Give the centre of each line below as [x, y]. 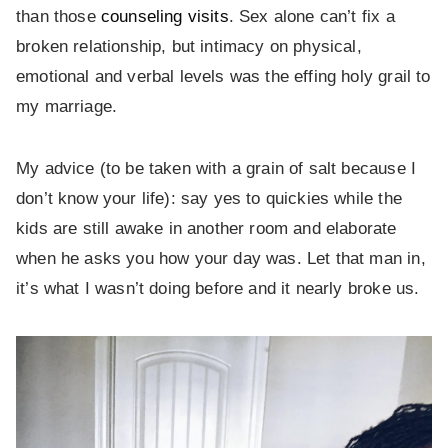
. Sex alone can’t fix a [311, 17]
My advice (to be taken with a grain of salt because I [216, 169]
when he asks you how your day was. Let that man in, [221, 259]
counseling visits [164, 17]
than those [58, 17]
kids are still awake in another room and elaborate [206, 229]
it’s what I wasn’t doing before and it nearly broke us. [218, 289]
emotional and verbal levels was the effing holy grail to [223, 77]
